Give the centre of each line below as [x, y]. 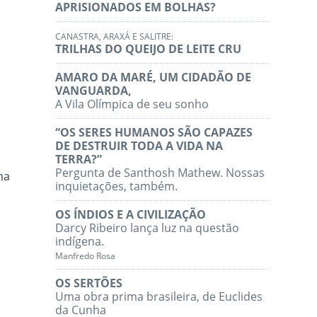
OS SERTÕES [89, 283]
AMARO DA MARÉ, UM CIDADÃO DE [154, 77]
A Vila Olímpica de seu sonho [132, 104]
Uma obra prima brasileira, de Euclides [159, 297]
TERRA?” [79, 160]
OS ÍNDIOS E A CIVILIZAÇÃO [131, 215]
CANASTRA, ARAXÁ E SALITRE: [115, 37]
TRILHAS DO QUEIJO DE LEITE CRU [149, 49]
